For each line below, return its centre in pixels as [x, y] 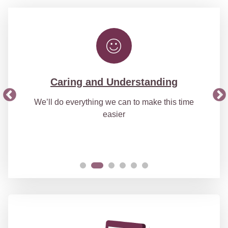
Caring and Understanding [114, 82]
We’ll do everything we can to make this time [114, 102]
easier [114, 115]
